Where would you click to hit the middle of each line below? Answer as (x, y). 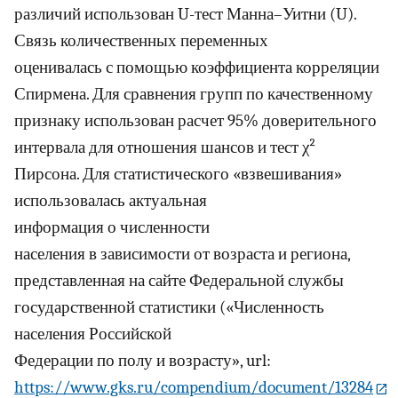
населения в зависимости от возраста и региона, (182, 255)
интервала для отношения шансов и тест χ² (165, 148)
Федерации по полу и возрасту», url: (144, 361)
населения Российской (93, 334)
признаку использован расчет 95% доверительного (195, 121)
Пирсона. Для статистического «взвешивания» (178, 175)
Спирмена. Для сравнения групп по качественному (194, 95)
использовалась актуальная (111, 201)
